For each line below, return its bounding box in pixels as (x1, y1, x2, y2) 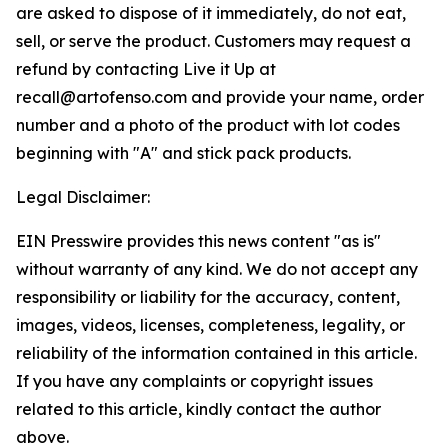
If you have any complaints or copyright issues (16, 371, 373, 391)
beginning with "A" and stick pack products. (16, 143, 351, 163)
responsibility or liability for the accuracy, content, (16, 287, 400, 307)
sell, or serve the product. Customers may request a (16, 31, 411, 51)
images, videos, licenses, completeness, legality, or (16, 315, 405, 335)
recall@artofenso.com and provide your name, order (16, 87, 424, 107)
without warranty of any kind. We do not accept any (16, 259, 418, 279)
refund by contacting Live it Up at (16, 59, 276, 79)
